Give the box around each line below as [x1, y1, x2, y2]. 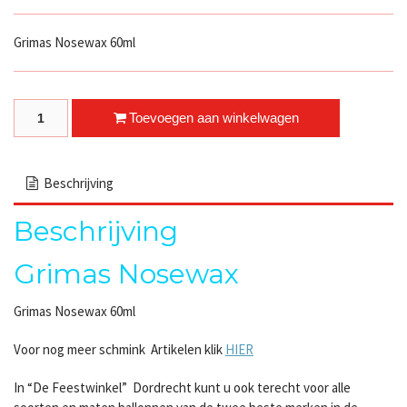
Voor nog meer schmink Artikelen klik [14, 340, 225, 358]
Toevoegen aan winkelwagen [129, 110, 299, 126]
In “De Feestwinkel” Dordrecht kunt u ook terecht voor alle [14, 378, 351, 396]
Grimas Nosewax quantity [13, 104, 157, 122]
